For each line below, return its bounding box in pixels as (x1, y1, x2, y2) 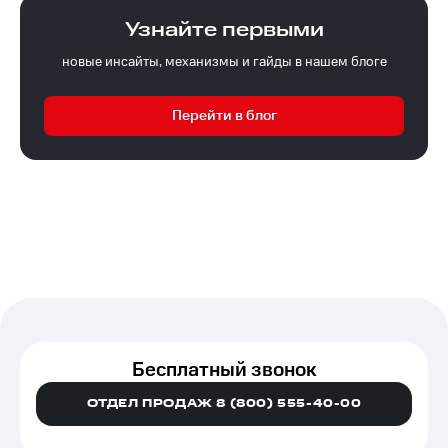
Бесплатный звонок (131, 357, 317, 382)
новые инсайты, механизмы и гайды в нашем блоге (61, 53, 387, 70)
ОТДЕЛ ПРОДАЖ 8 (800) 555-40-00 (86, 395, 362, 411)
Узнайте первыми (124, 17, 324, 42)
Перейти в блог (171, 107, 277, 124)
